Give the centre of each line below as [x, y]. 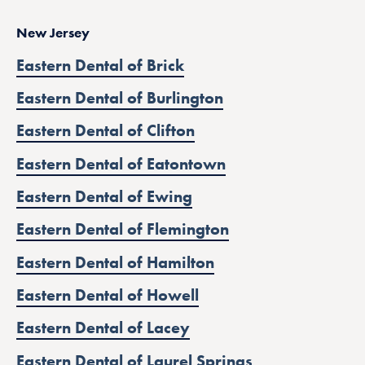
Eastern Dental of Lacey [103, 328]
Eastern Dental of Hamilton [115, 262]
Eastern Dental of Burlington [120, 98]
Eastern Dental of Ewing [104, 197]
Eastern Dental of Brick [100, 65]
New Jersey [53, 33]
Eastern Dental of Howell [108, 295]
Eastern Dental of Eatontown [121, 163]
